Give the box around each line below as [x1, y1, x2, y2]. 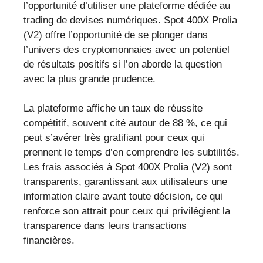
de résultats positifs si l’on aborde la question [23, 58, 222, 70]
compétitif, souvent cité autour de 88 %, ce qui [23, 117, 227, 129]
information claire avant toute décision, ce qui [23, 191, 222, 203]
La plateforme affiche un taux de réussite [23, 103, 203, 114]
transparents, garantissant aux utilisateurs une [23, 176, 227, 188]
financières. [23, 235, 75, 247]
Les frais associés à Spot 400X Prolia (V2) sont [23, 161, 232, 173]
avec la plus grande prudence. [23, 73, 156, 85]
